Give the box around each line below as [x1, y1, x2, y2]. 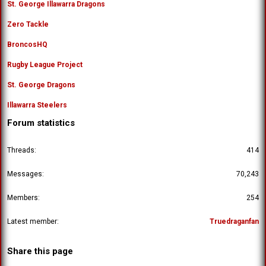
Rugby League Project [7, 60, 83, 69]
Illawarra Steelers [7, 100, 67, 109]
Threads [7, 145, 34, 154]
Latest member [7, 217, 57, 226]
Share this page [7, 245, 73, 256]
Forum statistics [7, 117, 75, 128]
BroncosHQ [7, 40, 47, 49]
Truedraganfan [210, 217, 259, 226]
